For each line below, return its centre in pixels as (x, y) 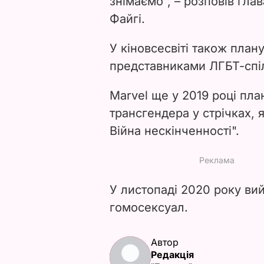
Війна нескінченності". (174, 131)
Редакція (172, 254)
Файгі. (127, 19)
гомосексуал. (149, 207)
